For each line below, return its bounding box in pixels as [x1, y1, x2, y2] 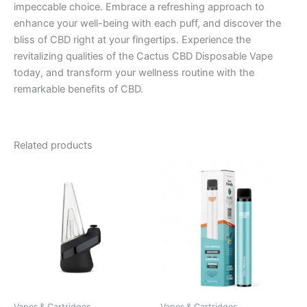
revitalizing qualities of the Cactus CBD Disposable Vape [14, 49, 273, 62]
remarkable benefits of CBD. [14, 82, 143, 95]
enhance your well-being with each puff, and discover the [14, 16, 281, 29]
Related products [14, 139, 93, 152]
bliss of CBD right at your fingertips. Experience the [14, 33, 251, 46]
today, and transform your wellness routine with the [14, 66, 254, 79]
